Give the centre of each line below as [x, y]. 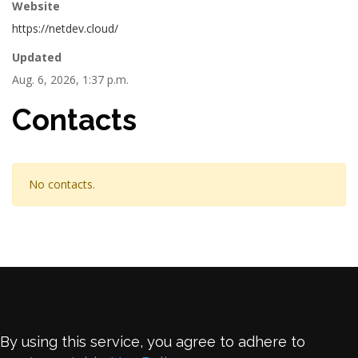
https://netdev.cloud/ [65, 28]
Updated [37, 57]
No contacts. [62, 184]
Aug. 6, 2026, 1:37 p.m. [70, 80]
